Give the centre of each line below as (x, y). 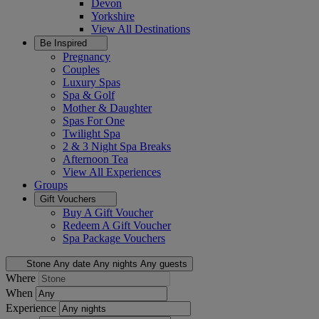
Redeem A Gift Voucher (117, 225)
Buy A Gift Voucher (108, 213)
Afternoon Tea (95, 159)
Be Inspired (65, 43)
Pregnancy (87, 57)
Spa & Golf (89, 95)
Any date (72, 264)
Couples (81, 69)
